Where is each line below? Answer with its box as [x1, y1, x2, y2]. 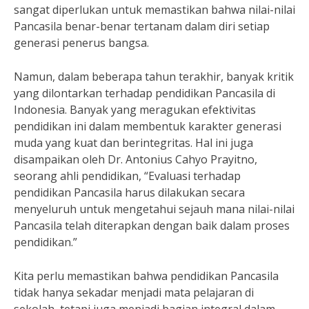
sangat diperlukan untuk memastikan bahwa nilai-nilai [14, 2, 295, 17]
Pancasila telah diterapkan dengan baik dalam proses [14, 218, 290, 233]
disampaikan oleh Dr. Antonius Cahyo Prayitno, [14, 152, 257, 167]
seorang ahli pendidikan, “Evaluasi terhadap [14, 168, 241, 183]
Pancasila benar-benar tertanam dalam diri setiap [14, 19, 270, 34]
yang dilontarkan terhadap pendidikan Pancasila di [14, 86, 275, 101]
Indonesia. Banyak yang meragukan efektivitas [14, 102, 256, 117]
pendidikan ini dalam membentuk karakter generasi [14, 119, 281, 134]
